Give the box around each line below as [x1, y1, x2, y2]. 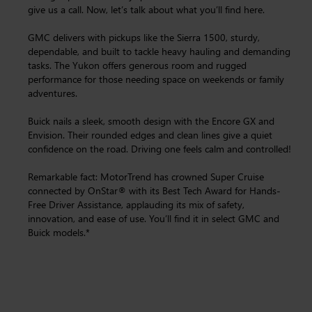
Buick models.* [28, 226, 90, 239]
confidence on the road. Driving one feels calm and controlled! [28, 142, 291, 155]
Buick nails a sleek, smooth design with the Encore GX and [28, 114, 274, 127]
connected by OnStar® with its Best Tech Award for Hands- [28, 184, 281, 197]
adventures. [28, 86, 77, 100]
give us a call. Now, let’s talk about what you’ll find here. [28, 3, 265, 16]
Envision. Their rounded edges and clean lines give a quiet [28, 128, 272, 141]
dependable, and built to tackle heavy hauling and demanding [28, 45, 290, 58]
